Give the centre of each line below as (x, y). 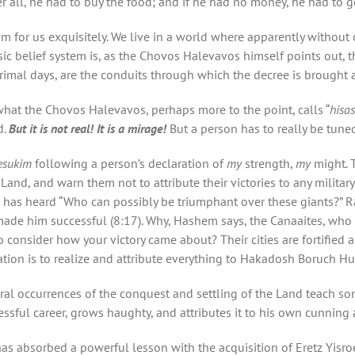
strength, (270, 163)
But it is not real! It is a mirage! (89, 128)
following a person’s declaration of (131, 163)
